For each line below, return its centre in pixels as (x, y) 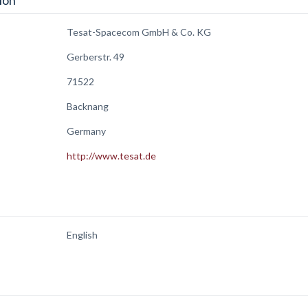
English (82, 235)
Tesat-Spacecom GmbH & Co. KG (139, 32)
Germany (86, 131)
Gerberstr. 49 (96, 57)
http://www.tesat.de (111, 156)
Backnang (88, 106)
